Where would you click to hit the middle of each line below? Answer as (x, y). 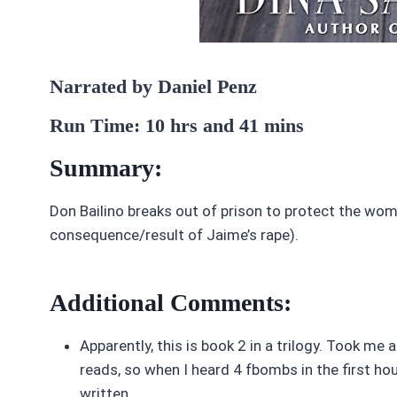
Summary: (106, 168)
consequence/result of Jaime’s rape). (174, 235)
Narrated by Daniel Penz (153, 86)
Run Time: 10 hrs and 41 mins (177, 125)
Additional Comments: (171, 303)
